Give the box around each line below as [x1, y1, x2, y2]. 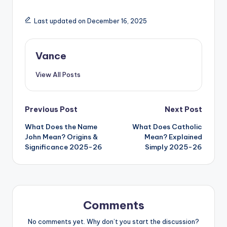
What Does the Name [25, 122, 97, 132]
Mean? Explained [144, 132, 202, 142]
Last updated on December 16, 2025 [33, 17, 147, 25]
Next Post [165, 104, 202, 114]
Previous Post [25, 104, 78, 114]
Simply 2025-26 [145, 142, 202, 152]
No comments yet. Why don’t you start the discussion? [28, 217, 199, 226]
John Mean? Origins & [25, 132, 98, 142]
